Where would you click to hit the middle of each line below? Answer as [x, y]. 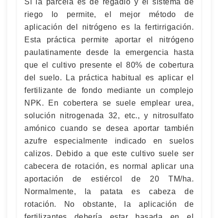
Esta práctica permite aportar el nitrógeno [109, 39]
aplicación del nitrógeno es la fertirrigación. [109, 27]
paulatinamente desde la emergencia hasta [109, 52]
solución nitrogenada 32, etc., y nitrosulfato [109, 115]
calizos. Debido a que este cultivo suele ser [109, 153]
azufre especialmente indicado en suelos [109, 141]
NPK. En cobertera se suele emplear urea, [109, 103]
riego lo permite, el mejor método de [109, 14]
